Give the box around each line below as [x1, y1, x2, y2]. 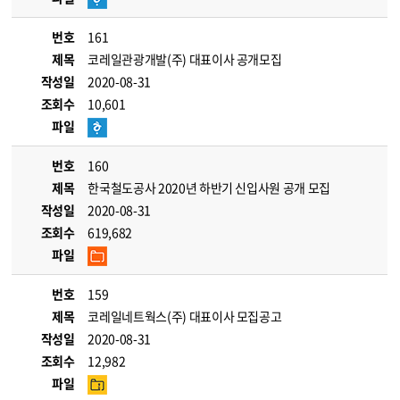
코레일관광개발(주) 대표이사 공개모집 [87, 50, 282, 68]
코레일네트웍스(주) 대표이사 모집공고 [87, 307, 282, 325]
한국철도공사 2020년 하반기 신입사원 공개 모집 [87, 179, 330, 196]
